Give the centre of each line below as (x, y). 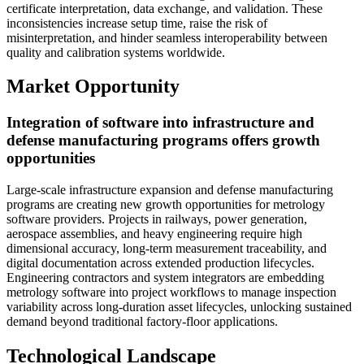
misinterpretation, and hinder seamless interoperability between (167, 37)
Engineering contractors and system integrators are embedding (165, 278)
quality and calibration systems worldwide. (116, 52)
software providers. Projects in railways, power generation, (157, 219)
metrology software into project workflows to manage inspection (171, 292)
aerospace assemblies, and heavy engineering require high (154, 234)
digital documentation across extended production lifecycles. (160, 263)
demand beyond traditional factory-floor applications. (142, 322)
